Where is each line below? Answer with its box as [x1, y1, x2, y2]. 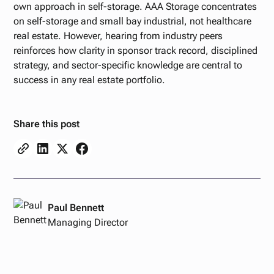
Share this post [13, 118, 80, 130]
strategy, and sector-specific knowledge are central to [13, 59, 243, 71]
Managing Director [48, 217, 128, 228]
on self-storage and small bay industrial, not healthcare [13, 15, 252, 27]
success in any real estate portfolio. [13, 74, 166, 86]
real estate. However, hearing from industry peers [13, 30, 223, 42]
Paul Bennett [48, 202, 105, 213]
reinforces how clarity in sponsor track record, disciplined [13, 45, 258, 56]
